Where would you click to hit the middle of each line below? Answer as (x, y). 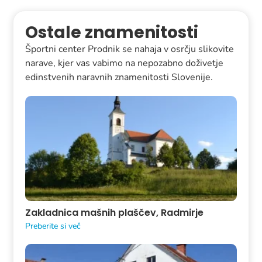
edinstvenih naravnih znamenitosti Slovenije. (119, 77)
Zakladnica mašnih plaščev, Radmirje (115, 213)
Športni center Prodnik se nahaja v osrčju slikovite (130, 49)
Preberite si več (53, 226)
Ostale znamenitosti (112, 32)
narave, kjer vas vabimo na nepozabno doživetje (125, 63)
